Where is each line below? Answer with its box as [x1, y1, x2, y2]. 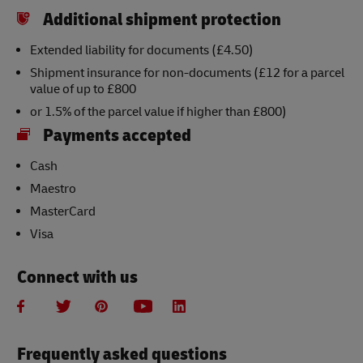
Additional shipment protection [42, 8, 281, 32]
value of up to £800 [30, 81, 136, 98]
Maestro [30, 181, 76, 198]
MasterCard [30, 203, 96, 220]
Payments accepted [43, 124, 191, 147]
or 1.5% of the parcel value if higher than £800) [30, 104, 287, 121]
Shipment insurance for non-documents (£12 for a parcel [30, 65, 344, 82]
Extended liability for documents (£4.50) [30, 42, 254, 59]
